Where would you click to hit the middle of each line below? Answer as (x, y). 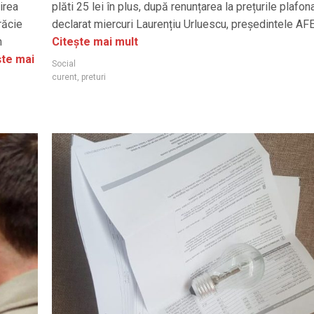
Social (64, 63)
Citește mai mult (95, 41)
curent (64, 77)
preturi (94, 77)
